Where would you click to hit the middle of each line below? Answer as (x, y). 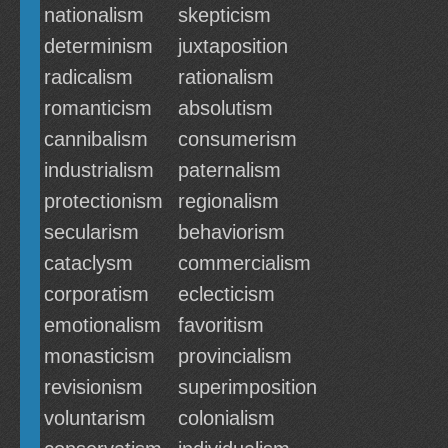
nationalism (94, 15)
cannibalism (96, 139)
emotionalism (102, 325)
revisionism (93, 387)
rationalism (226, 77)
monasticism (99, 356)
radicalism (88, 77)
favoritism (221, 325)
